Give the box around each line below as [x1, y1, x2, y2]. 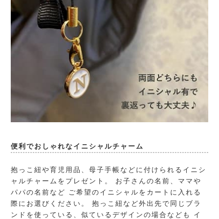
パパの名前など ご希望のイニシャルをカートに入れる [11, 188, 202, 196]
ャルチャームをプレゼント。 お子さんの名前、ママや [11, 176, 202, 185]
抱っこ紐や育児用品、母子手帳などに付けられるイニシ [11, 165, 207, 174]
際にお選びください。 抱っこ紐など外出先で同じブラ [11, 199, 202, 207]
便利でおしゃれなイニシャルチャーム [11, 142, 144, 150]
